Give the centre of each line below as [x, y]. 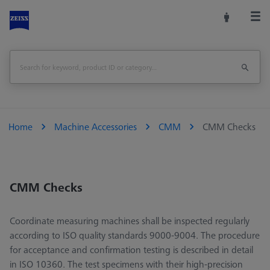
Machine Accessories [96, 127]
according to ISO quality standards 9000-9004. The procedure [135, 235]
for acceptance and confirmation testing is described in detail [131, 250]
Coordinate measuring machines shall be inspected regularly [130, 221]
